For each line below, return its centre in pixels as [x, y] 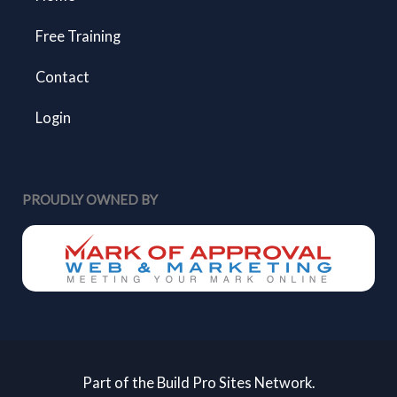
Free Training [78, 36]
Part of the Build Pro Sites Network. [198, 382]
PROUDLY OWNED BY [90, 199]
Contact [62, 77]
